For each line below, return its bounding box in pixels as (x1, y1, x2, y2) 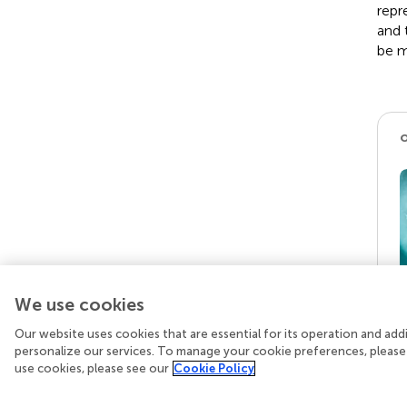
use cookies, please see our (15, 362, 169, 375)
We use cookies (15, 294, 144, 315)
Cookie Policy (174, 362, 254, 375)
